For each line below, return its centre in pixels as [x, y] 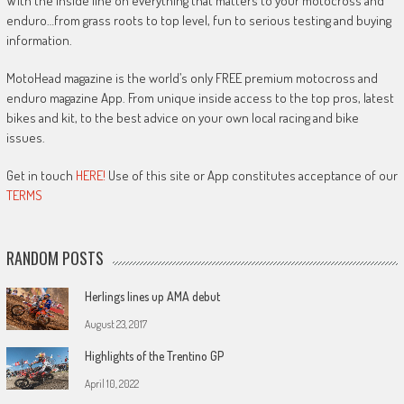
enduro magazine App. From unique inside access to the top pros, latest [200, 98]
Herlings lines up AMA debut [152, 297]
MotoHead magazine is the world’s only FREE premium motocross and [192, 78]
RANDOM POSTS [55, 258]
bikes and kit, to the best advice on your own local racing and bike [182, 118]
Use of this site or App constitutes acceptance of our [251, 176]
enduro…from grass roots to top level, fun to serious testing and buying [198, 21]
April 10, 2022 [111, 384]
